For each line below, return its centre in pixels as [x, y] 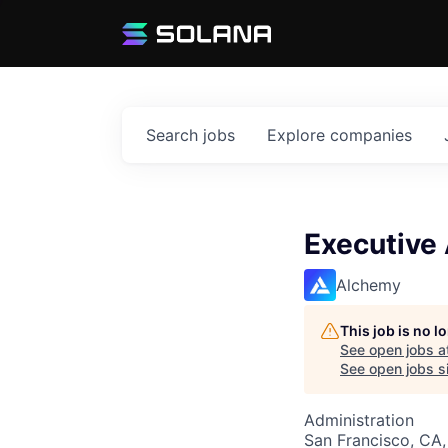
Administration [359, 420]
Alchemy [368, 285]
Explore [298, 135]
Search [174, 135]
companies [371, 135]
